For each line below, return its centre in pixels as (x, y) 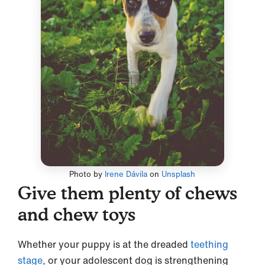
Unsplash (179, 174)
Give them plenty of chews (127, 193)
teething (208, 244)
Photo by (87, 174)
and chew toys (77, 214)
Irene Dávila (126, 174)
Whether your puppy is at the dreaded (103, 244)
